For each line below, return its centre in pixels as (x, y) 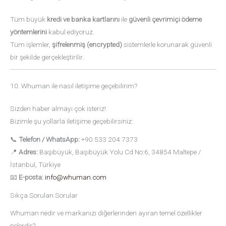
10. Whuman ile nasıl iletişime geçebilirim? (74, 86)
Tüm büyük (29, 19)
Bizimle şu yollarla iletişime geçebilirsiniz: (72, 121)
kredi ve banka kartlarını (83, 19)
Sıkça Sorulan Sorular (44, 195)
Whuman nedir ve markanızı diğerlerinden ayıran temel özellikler (106, 213)
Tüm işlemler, (31, 44)
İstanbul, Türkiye (35, 165)
